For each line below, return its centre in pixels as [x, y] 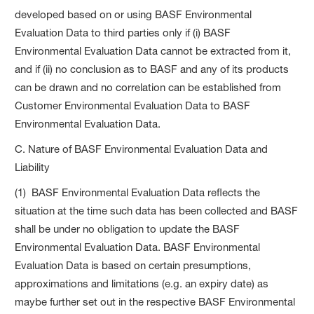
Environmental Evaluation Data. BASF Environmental [138, 247]
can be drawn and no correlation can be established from [148, 87]
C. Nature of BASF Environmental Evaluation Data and [142, 149]
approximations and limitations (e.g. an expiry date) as [142, 283]
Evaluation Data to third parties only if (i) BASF [123, 32]
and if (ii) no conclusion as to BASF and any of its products [152, 69]
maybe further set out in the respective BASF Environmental [155, 301]
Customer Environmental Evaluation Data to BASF [133, 105]
